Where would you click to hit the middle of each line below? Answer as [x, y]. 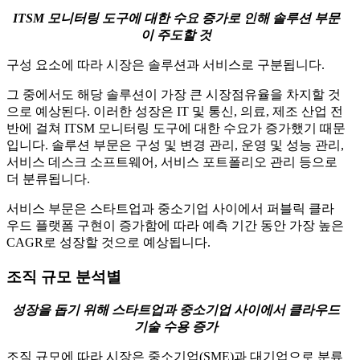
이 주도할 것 [176, 35]
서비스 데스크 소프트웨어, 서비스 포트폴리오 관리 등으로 [172, 162]
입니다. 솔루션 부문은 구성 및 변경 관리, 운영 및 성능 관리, [175, 145]
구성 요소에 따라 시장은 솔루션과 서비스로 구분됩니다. [166, 64]
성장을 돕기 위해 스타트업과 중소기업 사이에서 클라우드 [176, 310]
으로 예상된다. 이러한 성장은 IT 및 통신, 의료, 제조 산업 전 [175, 111]
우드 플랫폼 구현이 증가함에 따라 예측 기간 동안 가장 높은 [175, 225]
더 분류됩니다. [48, 178]
